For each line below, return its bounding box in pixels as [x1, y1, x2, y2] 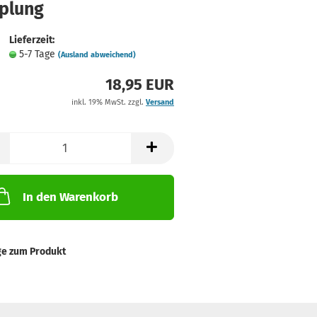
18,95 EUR [105, 75, 174, 94]
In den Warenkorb [22, 190, 118, 204]
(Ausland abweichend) [57, 50, 136, 59]
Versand [145, 98, 174, 107]
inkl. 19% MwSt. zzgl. [71, 98, 146, 107]
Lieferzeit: [8, 34, 54, 46]
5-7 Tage [18, 48, 58, 60]
